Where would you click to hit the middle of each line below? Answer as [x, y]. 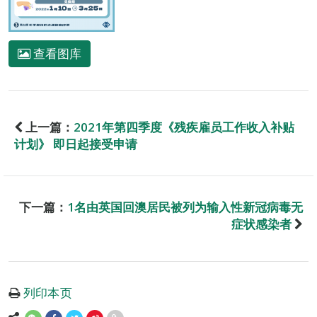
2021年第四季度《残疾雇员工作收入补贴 [184, 127]
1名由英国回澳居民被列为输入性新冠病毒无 [185, 207]
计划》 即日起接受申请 [76, 144]
